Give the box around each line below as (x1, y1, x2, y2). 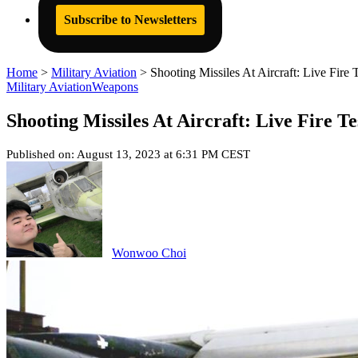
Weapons (92, 80, 138, 93)
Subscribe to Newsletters (64, 13, 197, 26)
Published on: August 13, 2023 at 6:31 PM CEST (6, 147, 250, 161)
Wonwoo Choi (112, 245, 186, 260)
